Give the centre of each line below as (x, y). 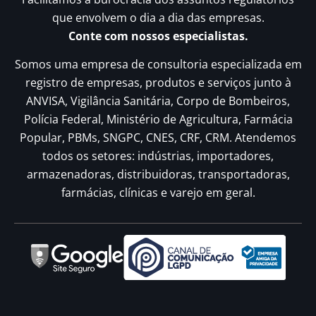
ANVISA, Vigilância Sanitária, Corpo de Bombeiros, (158, 101)
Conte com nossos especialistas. (158, 36)
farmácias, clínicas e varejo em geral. (158, 193)
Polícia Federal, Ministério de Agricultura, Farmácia (158, 120)
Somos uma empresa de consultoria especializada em (158, 65)
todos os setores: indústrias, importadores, (158, 156)
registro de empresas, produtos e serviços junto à (158, 83)
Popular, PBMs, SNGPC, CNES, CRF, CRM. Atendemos (158, 138)
